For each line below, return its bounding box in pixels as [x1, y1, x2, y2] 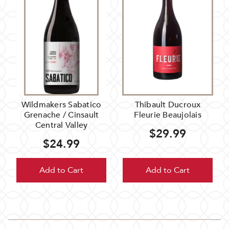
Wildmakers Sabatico [21, 99, 102, 111]
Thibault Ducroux [134, 99, 201, 111]
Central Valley [35, 120, 88, 131]
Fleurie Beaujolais [134, 109, 201, 121]
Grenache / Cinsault [24, 109, 99, 121]
